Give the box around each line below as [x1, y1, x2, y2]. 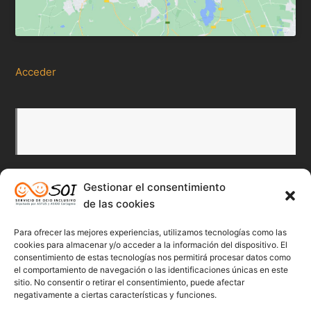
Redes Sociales [15, 197, 99, 212]
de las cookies [83, 197, 155, 210]
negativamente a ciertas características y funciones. [14, 289, 217, 300]
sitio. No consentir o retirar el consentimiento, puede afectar [14, 277, 244, 287]
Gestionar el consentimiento [83, 180, 226, 194]
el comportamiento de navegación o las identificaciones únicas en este [14, 264, 288, 275]
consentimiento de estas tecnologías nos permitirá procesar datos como [14, 252, 291, 262]
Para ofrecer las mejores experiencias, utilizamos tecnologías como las [14, 227, 287, 237]
